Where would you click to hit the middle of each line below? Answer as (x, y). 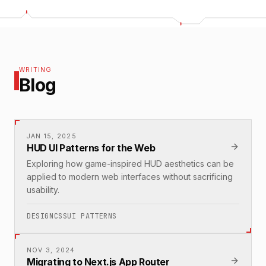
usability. (43, 190)
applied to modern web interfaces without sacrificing (130, 177)
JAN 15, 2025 (52, 137)
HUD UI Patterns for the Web (91, 148)
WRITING (36, 70)
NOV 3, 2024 (51, 251)
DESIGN (40, 216)
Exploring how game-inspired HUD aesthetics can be (130, 164)
